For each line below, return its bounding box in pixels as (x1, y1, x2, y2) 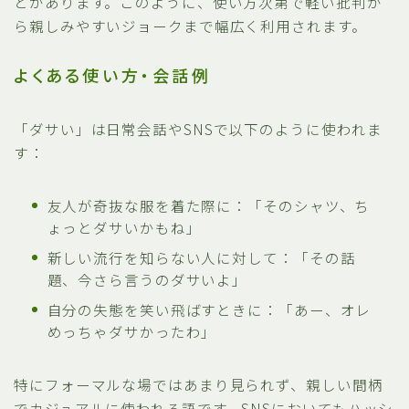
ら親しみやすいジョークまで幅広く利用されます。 (14, 15, 367, 36)
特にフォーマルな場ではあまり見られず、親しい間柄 (14, 373, 383, 394)
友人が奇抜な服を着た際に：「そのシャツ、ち (47, 194, 371, 215)
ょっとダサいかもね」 (47, 216, 202, 237)
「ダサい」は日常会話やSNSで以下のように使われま (14, 118, 383, 139)
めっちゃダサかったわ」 (47, 320, 217, 341)
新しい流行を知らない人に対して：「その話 (47, 246, 356, 267)
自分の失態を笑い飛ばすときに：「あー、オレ (47, 299, 372, 320)
